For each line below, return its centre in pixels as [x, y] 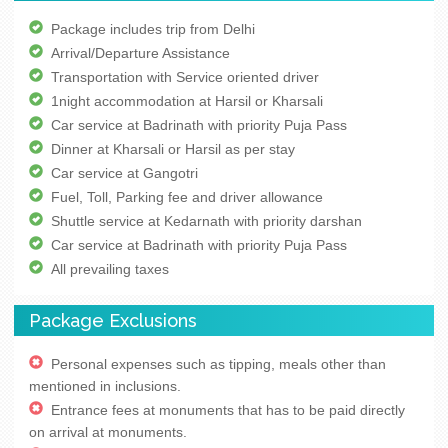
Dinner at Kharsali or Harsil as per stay [173, 148]
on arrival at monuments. [108, 431]
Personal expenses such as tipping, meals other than [218, 363]
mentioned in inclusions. [105, 385]
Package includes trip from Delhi [153, 28]
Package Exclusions [113, 320]
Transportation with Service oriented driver [185, 76]
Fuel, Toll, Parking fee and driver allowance [187, 196]
